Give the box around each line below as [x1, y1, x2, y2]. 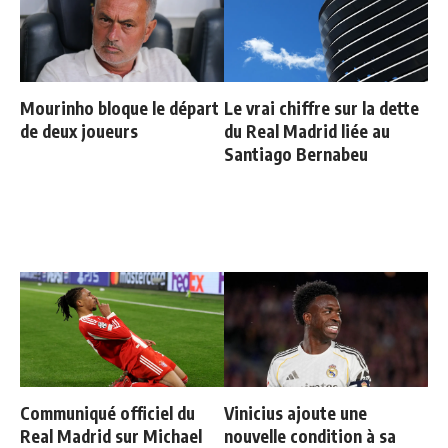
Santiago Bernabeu [224, 142, 368, 165]
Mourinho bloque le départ [20, 96, 219, 119]
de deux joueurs [20, 119, 138, 142]
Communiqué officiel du [20, 401, 195, 424]
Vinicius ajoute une [224, 401, 367, 424]
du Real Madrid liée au [224, 119, 390, 142]
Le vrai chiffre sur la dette [224, 96, 419, 119]
